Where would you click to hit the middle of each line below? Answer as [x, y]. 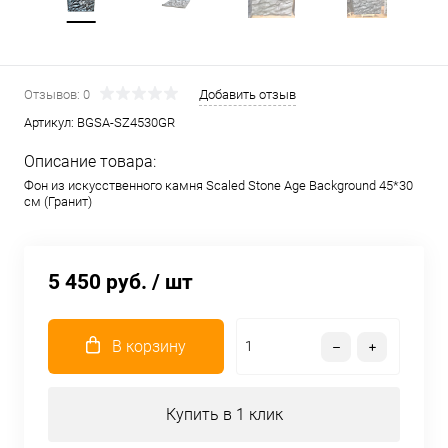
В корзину [149, 346]
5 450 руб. [97, 282]
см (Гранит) [58, 201]
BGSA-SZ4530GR [126, 122]
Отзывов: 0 [57, 94]
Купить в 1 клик [224, 414]
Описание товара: [90, 161]
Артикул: [50, 122]
